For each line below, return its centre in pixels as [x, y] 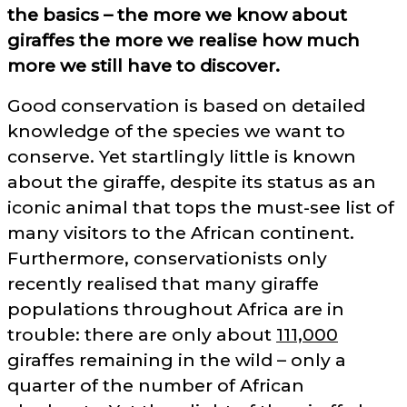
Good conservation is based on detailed [186, 106]
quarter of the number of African [156, 386]
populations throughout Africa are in [176, 309]
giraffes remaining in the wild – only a [177, 360]
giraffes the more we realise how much [184, 40]
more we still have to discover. [144, 66]
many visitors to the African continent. [181, 233]
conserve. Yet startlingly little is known [182, 157]
